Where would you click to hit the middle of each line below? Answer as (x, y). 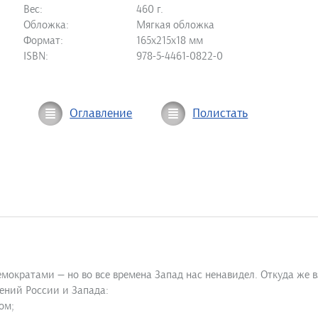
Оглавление (101, 114)
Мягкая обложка (176, 25)
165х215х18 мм (170, 40)
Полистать (220, 114)
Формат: (44, 40)
